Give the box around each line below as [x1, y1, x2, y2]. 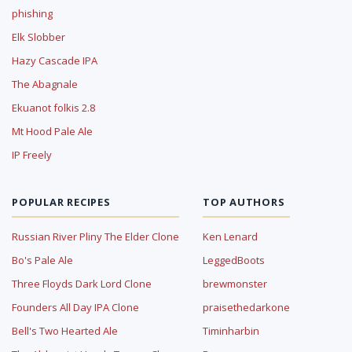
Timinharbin [203, 323, 259, 338]
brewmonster [203, 276, 267, 291]
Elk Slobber [12, 29, 65, 44]
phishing [12, 5, 53, 20]
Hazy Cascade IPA [12, 53, 97, 68]
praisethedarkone [203, 299, 290, 314]
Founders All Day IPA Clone [12, 299, 139, 314]
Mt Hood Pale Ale [12, 123, 93, 138]
